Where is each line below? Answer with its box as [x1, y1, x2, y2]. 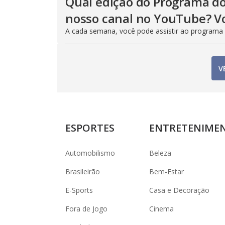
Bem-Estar [149, 167, 184, 176]
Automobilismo [65, 148, 115, 158]
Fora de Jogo [65, 204, 107, 213]
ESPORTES [65, 121, 115, 135]
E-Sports [65, 185, 93, 195]
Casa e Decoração [149, 185, 209, 195]
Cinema [149, 204, 174, 213]
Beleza [149, 148, 171, 158]
